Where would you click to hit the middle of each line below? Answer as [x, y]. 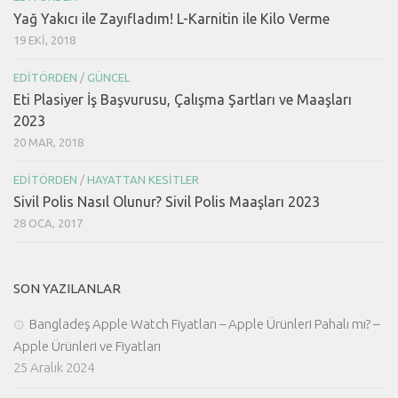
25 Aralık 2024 [54, 367]
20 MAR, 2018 [48, 142]
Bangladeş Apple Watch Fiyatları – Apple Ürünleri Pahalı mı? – [204, 323]
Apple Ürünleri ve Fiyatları [87, 346]
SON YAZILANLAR [67, 288]
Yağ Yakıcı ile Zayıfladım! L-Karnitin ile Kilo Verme [171, 18]
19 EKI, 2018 [44, 40]
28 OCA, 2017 [48, 223]
